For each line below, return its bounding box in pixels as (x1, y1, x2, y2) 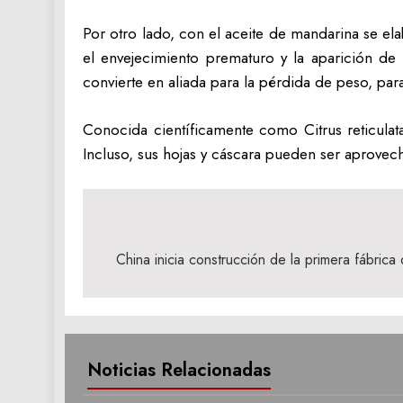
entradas (100, 280, 188, 312)
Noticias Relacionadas (87, 356, 271, 384)
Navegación (100, 215, 219, 247)
